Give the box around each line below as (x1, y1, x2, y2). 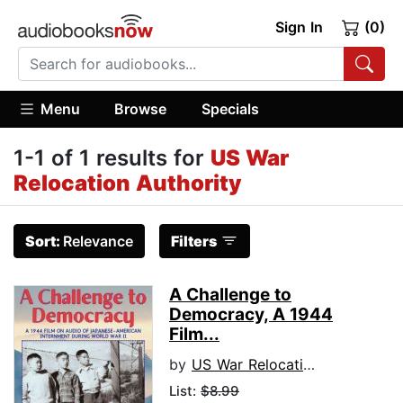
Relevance (63, 232, 133, 251)
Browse (114, 99, 167, 118)
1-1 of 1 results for (13, 145, 210, 172)
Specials (201, 99, 259, 118)
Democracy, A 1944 (169, 304, 333, 326)
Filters (171, 232, 217, 251)
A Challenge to (169, 284, 291, 306)
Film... (169, 324, 219, 345)
